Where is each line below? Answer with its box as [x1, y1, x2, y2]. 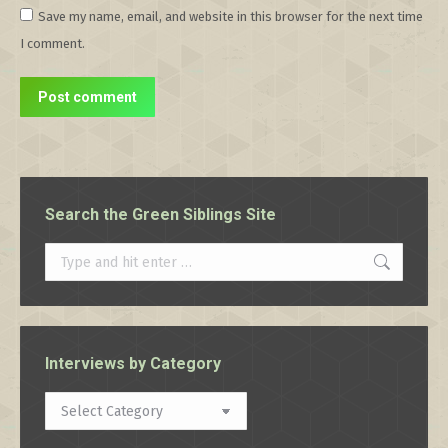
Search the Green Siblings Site [45, 205, 276, 224]
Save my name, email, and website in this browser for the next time [38, 9, 423, 24]
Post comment [38, 89, 137, 105]
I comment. [20, 36, 85, 51]
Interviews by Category [45, 354, 221, 373]
